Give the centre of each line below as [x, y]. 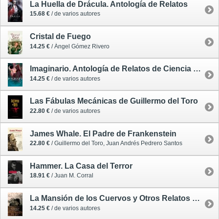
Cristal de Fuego [60, 37]
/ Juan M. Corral [72, 176]
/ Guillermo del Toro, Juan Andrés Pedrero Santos [116, 143]
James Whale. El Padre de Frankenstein [103, 133]
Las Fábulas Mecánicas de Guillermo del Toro [114, 101]
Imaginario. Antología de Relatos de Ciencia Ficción [197, 69]
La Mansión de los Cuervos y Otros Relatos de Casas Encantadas [196, 198]
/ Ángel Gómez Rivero [80, 46]
